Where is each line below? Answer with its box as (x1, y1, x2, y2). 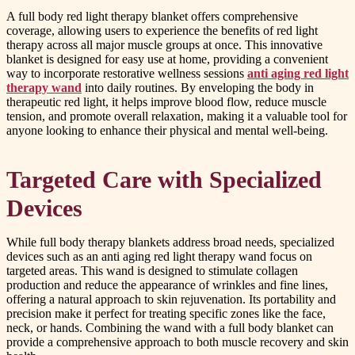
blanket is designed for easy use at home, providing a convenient (6, 52, 328, 67)
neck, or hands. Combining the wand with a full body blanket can (6, 321, 334, 335)
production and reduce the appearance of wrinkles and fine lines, (6, 278, 328, 292)
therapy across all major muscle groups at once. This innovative (6, 38, 323, 52)
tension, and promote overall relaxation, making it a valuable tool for (6, 109, 347, 124)
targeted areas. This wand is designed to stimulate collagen (6, 264, 298, 278)
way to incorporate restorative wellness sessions (6, 67, 247, 81)
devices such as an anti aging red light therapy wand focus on (6, 250, 312, 264)
